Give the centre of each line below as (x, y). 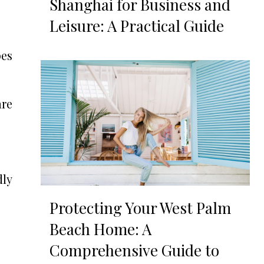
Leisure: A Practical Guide (136, 25)
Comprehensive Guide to (134, 250)
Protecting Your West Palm (140, 207)
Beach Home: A (100, 229)
